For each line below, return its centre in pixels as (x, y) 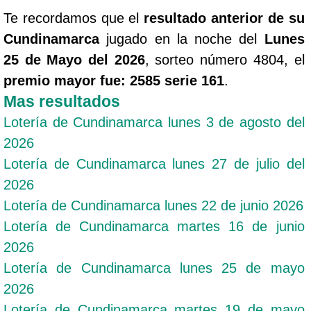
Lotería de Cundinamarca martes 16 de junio (154, 226)
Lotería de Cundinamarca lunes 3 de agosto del (154, 122)
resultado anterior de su (224, 18)
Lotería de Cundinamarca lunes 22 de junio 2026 (153, 205)
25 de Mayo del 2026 (74, 59)
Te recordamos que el (74, 18)
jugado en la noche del (182, 39)
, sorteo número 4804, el (225, 59)
